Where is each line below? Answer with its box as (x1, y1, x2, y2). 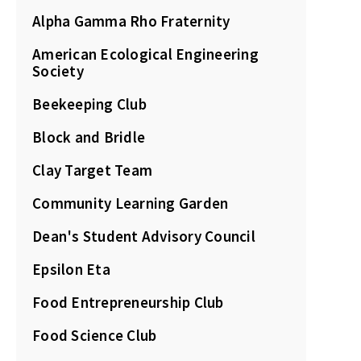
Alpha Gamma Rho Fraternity (32, 11, 230, 31)
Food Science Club (32, 326, 157, 346)
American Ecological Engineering (32, 44, 259, 64)
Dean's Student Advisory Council (32, 226, 255, 247)
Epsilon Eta (32, 259, 110, 280)
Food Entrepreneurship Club (32, 293, 224, 313)
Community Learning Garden (32, 193, 229, 214)
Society (32, 61, 84, 81)
